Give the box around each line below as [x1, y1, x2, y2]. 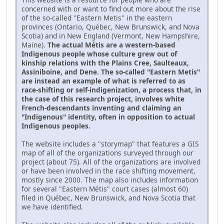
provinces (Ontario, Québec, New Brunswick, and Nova [21, 21, 199, 31]
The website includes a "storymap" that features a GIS [21, 138, 198, 148]
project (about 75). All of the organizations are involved [21, 156, 200, 166]
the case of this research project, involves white [21, 93, 184, 103]
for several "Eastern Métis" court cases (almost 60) [21, 183, 188, 193]
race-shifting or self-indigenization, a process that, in [21, 84, 201, 94]
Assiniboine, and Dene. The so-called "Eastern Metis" [21, 66, 200, 76]
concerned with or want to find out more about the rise [21, 3, 200, 13]
